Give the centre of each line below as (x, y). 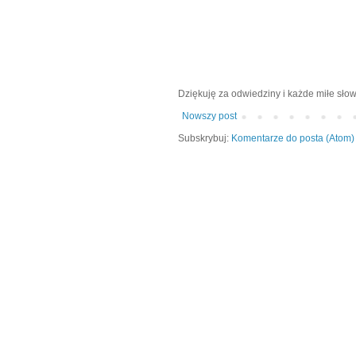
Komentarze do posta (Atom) (293, 139)
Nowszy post (209, 116)
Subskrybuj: (205, 139)
